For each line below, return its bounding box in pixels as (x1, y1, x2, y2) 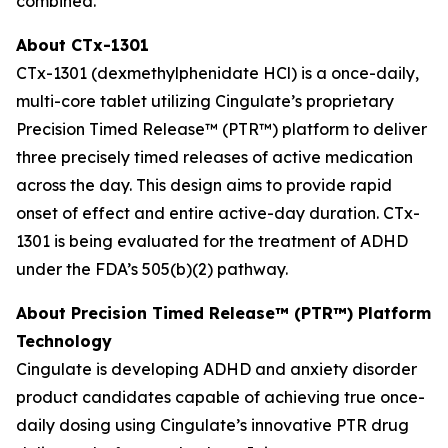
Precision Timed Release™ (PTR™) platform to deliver (16, 119, 427, 139)
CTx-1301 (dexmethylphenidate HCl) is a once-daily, (16, 63, 419, 83)
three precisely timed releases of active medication (16, 147, 413, 167)
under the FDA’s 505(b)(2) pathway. (16, 259, 288, 279)
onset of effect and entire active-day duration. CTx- (16, 203, 420, 223)
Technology (16, 331, 112, 351)
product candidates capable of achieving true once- (16, 387, 425, 407)
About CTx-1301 (16, 35, 149, 55)
